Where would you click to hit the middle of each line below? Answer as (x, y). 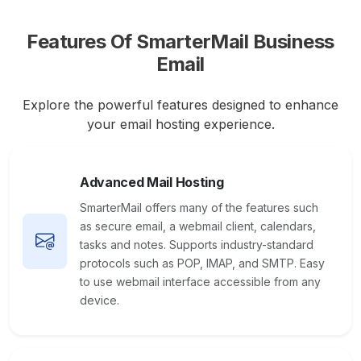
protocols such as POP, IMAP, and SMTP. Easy (202, 263)
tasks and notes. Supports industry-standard (197, 245)
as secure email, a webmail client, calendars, (198, 226)
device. (100, 300)
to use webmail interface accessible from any (200, 282)
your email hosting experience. (180, 124)
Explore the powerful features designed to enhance (180, 105)
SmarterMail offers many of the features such (199, 207)
